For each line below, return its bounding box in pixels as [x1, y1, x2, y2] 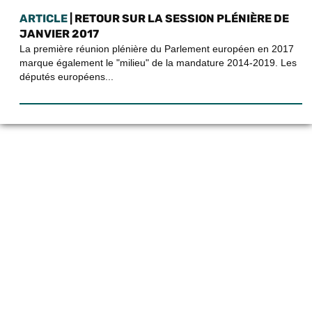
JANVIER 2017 [19, 27, 99, 41]
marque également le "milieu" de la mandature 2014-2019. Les [19, 57, 297, 69]
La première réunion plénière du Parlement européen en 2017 [19, 43, 294, 55]
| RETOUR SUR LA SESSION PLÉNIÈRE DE [68, 12, 289, 26]
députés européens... [19, 71, 114, 83]
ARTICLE [19, 12, 68, 26]
